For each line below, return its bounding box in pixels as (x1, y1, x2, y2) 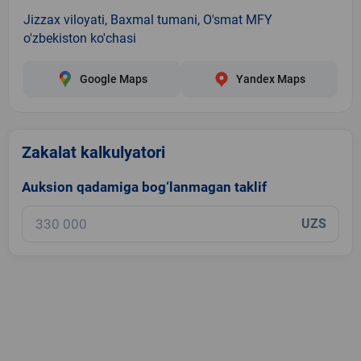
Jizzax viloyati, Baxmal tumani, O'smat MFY (23, 11, 272, 27)
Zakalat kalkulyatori (22, 142, 165, 162)
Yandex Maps (235, 72, 305, 85)
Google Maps (79, 72, 147, 85)
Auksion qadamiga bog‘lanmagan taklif (22, 178, 267, 195)
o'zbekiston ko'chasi (23, 30, 136, 46)
